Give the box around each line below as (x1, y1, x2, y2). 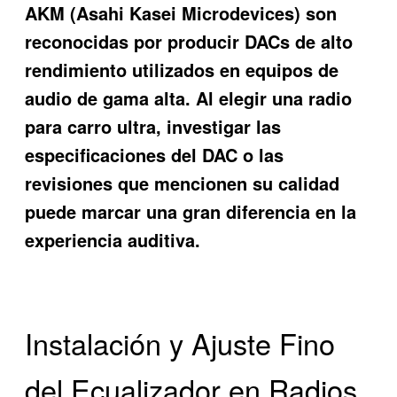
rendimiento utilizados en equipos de (25, 56, 339, 82)
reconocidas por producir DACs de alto (25, 27, 354, 54)
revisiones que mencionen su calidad (25, 169, 340, 196)
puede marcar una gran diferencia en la (25, 198, 357, 224)
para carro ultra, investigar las (25, 113, 282, 139)
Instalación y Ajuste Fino (25, 323, 336, 363)
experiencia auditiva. (25, 226, 201, 253)
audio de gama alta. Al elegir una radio (25, 84, 353, 111)
